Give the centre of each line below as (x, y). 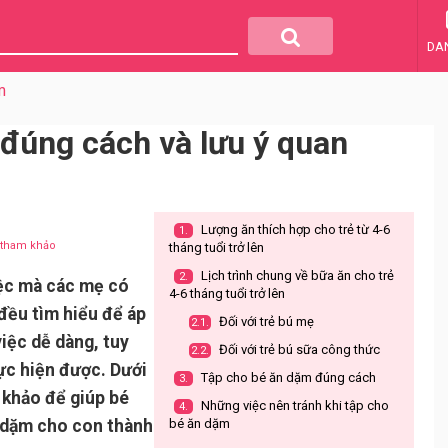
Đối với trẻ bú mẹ (265, 321)
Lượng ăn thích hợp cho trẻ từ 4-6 (294, 229)
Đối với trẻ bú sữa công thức (298, 349)
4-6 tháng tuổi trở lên (227, 293)
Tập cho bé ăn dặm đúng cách (287, 377)
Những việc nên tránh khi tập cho (293, 405)
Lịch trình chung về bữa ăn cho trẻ (296, 275)
